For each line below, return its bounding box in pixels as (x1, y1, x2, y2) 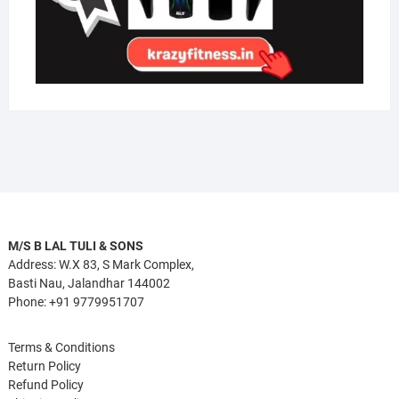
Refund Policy (7, 378, 84, 393)
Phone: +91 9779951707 (7, 295, 144, 310)
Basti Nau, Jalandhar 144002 (7, 276, 170, 291)
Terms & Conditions (7, 340, 115, 355)
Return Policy (7, 359, 81, 374)
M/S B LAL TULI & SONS (7, 239, 143, 254)
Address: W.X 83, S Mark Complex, (7, 257, 194, 273)
